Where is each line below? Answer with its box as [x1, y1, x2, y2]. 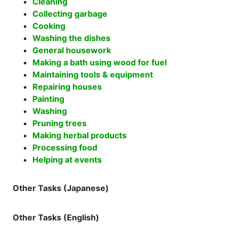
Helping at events [32, 155, 102, 165]
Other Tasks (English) [13, 212, 99, 222]
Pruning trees [32, 118, 87, 128]
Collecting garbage [32, 9, 107, 19]
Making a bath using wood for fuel [32, 57, 167, 67]
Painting [32, 94, 64, 104]
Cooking [32, 21, 65, 31]
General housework [32, 45, 111, 55]
